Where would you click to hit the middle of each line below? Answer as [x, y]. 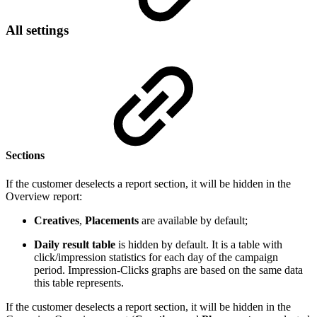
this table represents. [79, 282]
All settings [39, 30]
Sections [27, 156]
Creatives [57, 220]
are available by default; [195, 220]
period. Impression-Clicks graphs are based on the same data [168, 270]
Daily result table [75, 244]
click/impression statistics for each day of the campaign [156, 257]
